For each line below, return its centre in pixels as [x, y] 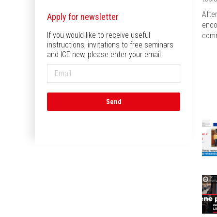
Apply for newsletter [83, 16]
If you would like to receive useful [99, 35]
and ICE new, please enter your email [104, 54]
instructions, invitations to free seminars [110, 45]
